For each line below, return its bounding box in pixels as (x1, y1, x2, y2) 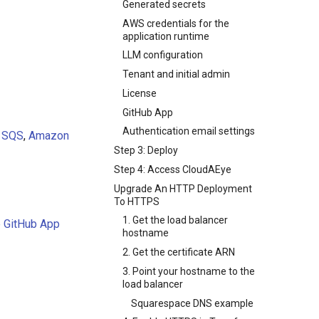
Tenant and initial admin (122, 68, 230, 80)
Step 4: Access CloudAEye (114, 163, 231, 175)
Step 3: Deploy (114, 145, 178, 156)
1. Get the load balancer (122, 214, 228, 226)
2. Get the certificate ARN (122, 246, 235, 258)
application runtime (122, 30, 209, 42)
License (122, 87, 157, 99)
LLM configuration (122, 49, 203, 61)
